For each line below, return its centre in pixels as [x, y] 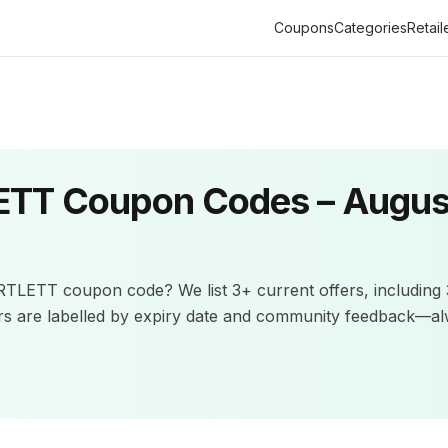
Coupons [304, 27]
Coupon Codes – [198, 201]
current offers [311, 290]
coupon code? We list [145, 290]
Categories [370, 27]
